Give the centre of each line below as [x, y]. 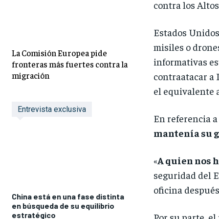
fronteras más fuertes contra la [70, 64]
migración [31, 76]
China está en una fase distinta [68, 196]
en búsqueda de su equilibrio [63, 205]
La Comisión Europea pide [59, 53]
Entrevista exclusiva [52, 109]
